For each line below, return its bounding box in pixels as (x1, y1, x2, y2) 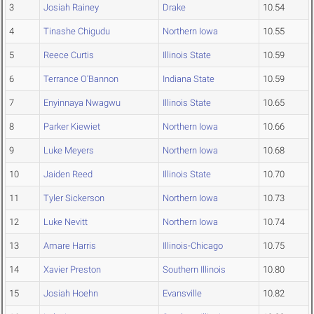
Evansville (163, 288, 202, 299)
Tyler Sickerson (43, 193, 104, 204)
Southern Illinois (163, 264, 226, 275)
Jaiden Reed (43, 169, 93, 180)
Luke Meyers (43, 145, 94, 156)
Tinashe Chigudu (43, 26, 110, 37)
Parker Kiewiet (43, 121, 100, 132)
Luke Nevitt (43, 217, 88, 228)
